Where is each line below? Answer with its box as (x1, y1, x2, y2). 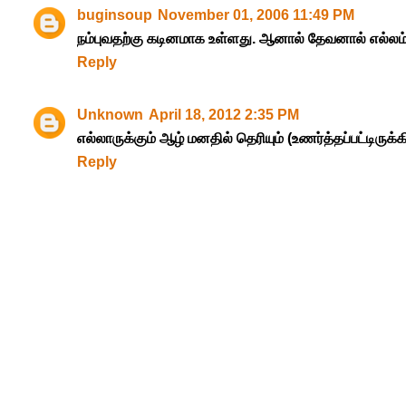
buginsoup (76, 6, 152, 23)
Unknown (76, 106, 143, 122)
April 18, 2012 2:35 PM (148, 106, 299, 122)
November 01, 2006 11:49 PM (157, 6, 354, 23)
